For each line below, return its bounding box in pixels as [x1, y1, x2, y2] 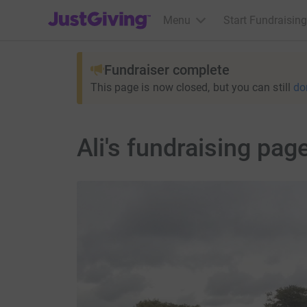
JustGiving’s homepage [47, 5, 160, 18]
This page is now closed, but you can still [90, 81, 291, 94]
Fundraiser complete [103, 62, 230, 78]
